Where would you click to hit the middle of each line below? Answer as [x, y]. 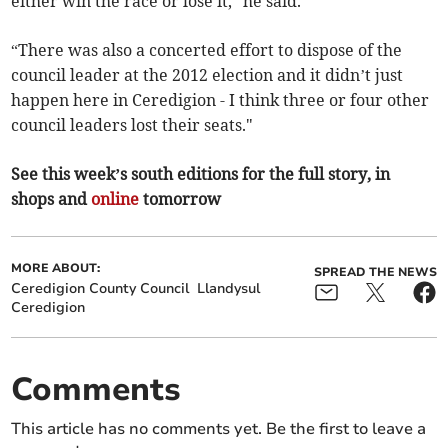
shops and [51, 199]
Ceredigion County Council [100, 289]
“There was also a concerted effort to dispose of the [207, 50]
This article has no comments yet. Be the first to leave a [219, 429]
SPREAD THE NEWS [375, 272]
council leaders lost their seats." [132, 125]
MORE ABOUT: [56, 268]
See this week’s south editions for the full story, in [201, 174]
